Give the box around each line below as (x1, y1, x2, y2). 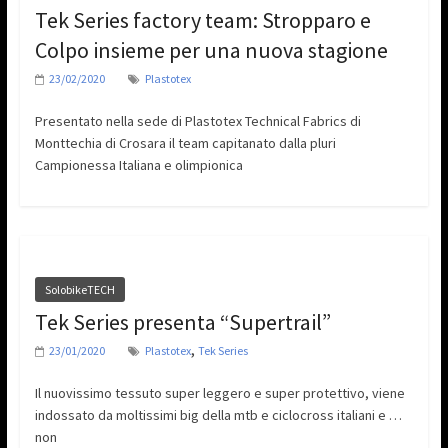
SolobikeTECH (44, 282, 115, 298)
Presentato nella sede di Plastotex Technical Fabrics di (34, 112, 361, 131)
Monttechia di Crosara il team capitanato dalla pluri (34, 134, 336, 153)
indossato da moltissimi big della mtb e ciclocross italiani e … (34, 406, 402, 425)
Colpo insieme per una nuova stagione (34, 36, 388, 65)
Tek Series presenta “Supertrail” (34, 308, 331, 337)
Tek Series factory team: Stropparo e (34, 6, 371, 35)
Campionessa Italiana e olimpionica (34, 156, 243, 175)
